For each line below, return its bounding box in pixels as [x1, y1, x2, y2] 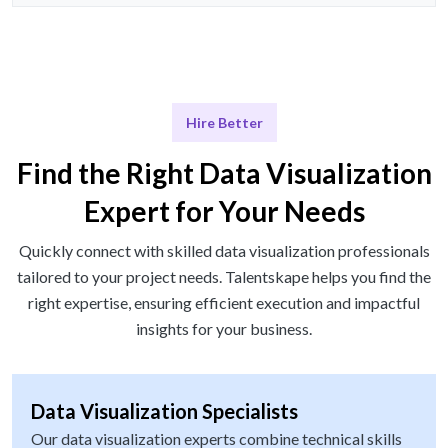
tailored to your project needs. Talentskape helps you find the [17, 267, 431, 287]
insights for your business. [136, 319, 312, 339]
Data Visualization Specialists [31, 399, 298, 424]
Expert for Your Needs [83, 194, 365, 229]
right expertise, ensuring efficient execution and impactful [28, 293, 420, 313]
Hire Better [185, 114, 263, 132]
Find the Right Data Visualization [16, 156, 432, 191]
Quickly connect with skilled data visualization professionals [18, 241, 430, 261]
